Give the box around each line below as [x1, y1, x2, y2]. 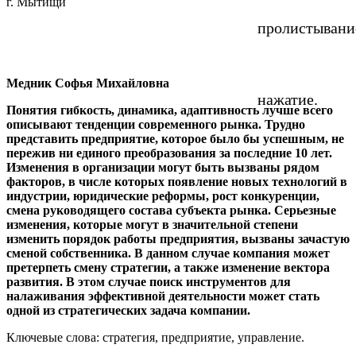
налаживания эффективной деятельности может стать [6, 288, 319, 303]
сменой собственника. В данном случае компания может [6, 246, 330, 260]
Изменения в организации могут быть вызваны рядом [6, 160, 319, 174]
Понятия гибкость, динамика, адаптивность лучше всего [6, 103, 333, 117]
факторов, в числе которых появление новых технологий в [6, 174, 347, 188]
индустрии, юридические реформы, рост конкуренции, [6, 188, 319, 203]
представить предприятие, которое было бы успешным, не [6, 131, 344, 145]
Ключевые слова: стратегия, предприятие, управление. [6, 330, 304, 344]
